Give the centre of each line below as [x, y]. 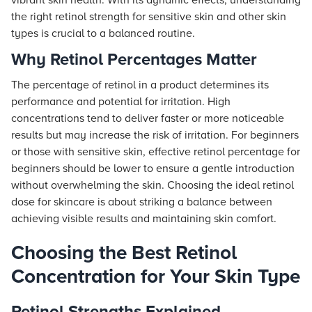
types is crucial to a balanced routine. [103, 33]
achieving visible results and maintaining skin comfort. [144, 219]
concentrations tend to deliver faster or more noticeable [148, 118]
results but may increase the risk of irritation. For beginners [155, 135]
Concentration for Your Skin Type [156, 276]
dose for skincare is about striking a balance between [142, 202]
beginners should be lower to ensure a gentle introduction [153, 169]
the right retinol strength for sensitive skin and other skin [149, 17]
